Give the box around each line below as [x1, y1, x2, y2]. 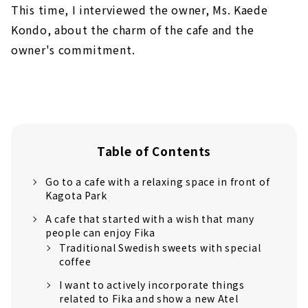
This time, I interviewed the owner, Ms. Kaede [11, 1, 268, 18]
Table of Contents [96, 142, 212, 159]
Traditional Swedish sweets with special [59, 241, 261, 254]
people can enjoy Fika [45, 225, 155, 239]
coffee [59, 254, 91, 268]
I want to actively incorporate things [59, 278, 245, 291]
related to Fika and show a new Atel [59, 291, 239, 305]
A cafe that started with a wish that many [45, 212, 254, 225]
